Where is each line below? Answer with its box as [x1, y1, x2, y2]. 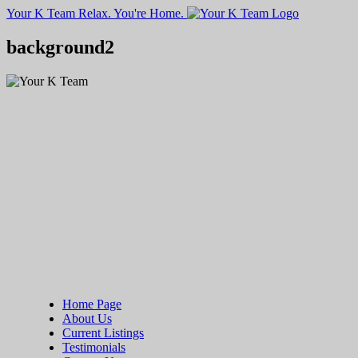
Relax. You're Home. [78, 6, 184, 20]
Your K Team [6, 6, 75, 20]
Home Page [62, 296, 121, 311]
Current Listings [62, 325, 144, 340]
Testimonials [62, 340, 125, 354]
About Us [62, 311, 112, 325]
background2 [6, 36, 114, 58]
